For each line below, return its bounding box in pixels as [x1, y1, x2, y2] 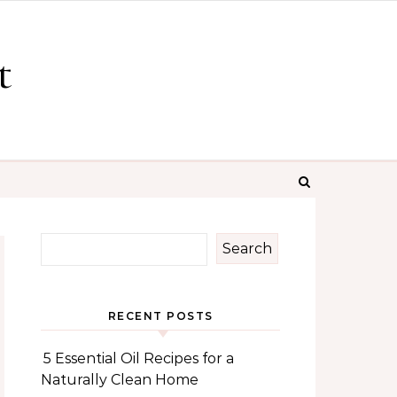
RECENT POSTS [107, 309, 214, 323]
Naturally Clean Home [41, 371, 198, 388]
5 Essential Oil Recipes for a [43, 350, 234, 367]
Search [222, 239, 272, 257]
